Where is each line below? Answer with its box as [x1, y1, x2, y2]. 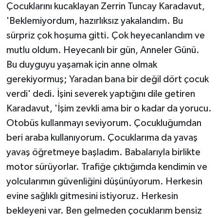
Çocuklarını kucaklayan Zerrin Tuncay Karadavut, [6, 1, 205, 11]
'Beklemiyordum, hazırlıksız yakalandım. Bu [6, 16, 183, 26]
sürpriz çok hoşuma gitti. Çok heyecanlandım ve [6, 30, 205, 40]
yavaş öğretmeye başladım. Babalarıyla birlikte [6, 147, 200, 157]
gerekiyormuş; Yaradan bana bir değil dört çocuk [6, 74, 209, 84]
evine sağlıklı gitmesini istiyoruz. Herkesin [6, 191, 178, 201]
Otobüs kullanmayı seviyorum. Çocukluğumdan [6, 118, 201, 128]
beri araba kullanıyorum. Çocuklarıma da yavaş [6, 132, 198, 143]
